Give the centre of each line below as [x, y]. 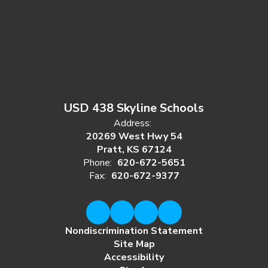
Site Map [134, 244]
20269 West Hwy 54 [134, 136]
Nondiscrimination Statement [134, 231]
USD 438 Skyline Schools [134, 108]
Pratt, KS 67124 [134, 150]
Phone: [97, 163]
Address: [133, 123]
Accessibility [134, 257]
